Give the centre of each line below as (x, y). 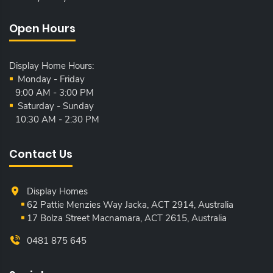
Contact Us (41, 154)
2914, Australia (203, 204)
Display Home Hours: (51, 66)
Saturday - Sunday (55, 106)
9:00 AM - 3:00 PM (55, 92)
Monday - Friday (50, 79)
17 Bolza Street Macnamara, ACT (95, 218)
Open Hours (42, 28)
